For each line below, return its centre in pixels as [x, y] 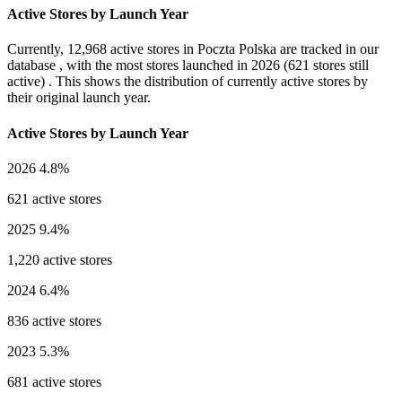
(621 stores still [324, 66]
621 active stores [54, 198]
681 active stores [54, 381]
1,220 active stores [60, 259]
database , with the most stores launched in [129, 66]
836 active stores [54, 320]
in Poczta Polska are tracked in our [279, 49]
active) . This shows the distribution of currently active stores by [188, 82]
